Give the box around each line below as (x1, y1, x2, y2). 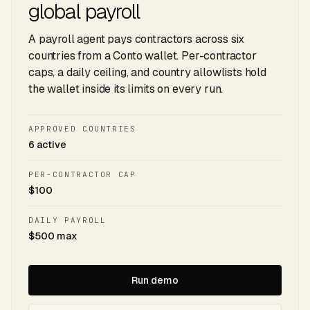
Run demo (131, 274, 179, 286)
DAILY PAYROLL (28, 215, 107, 225)
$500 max (28, 230, 77, 242)
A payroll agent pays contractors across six (28, 32, 245, 46)
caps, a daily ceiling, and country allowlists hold (28, 65, 266, 80)
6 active (28, 138, 66, 151)
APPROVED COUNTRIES (28, 124, 136, 134)
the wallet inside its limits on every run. (28, 82, 224, 96)
